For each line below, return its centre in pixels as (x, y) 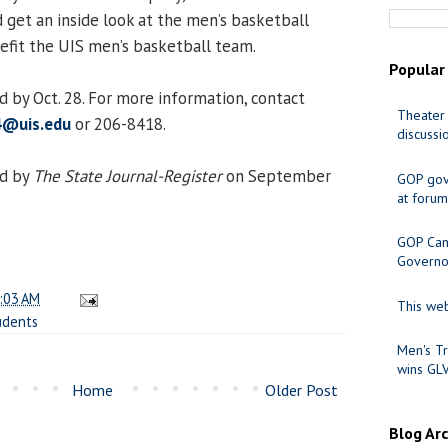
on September (276, 175)
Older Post (301, 389)
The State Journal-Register (127, 175)
